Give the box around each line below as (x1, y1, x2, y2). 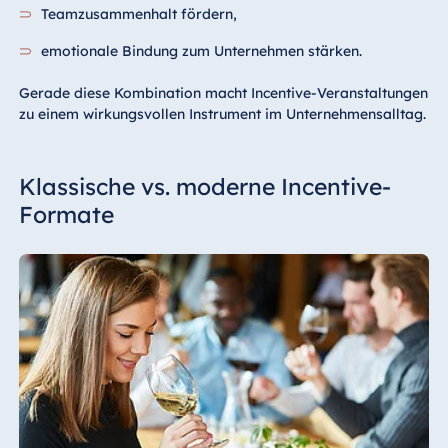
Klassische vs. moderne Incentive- (18, 172, 391, 202)
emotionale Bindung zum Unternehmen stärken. (41, 42, 363, 61)
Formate (18, 200, 114, 230)
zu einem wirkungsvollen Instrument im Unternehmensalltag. (18, 105, 426, 124)
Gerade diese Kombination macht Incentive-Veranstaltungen (18, 84, 428, 103)
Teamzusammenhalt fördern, (41, 5, 238, 24)
